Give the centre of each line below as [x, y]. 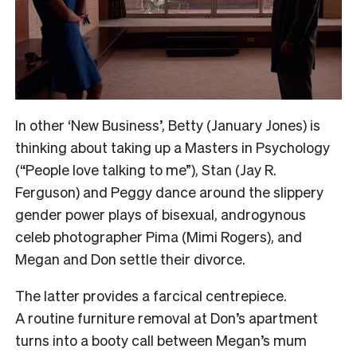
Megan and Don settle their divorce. [130, 258]
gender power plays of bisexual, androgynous [161, 214]
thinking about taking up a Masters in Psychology [173, 147]
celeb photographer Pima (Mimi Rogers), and [159, 236]
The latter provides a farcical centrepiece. [151, 295]
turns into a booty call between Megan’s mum [161, 339]
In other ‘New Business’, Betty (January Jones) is [168, 124]
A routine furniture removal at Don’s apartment [167, 317]
